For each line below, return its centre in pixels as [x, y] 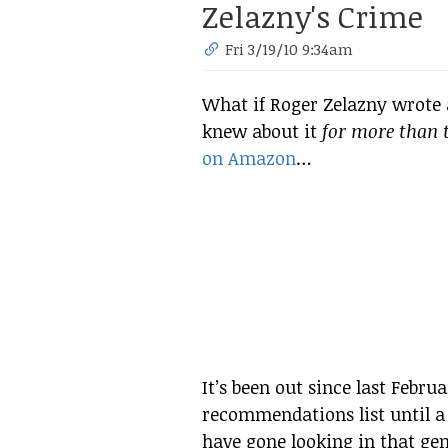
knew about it [262, 131]
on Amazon [249, 158]
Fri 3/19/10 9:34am [289, 49]
